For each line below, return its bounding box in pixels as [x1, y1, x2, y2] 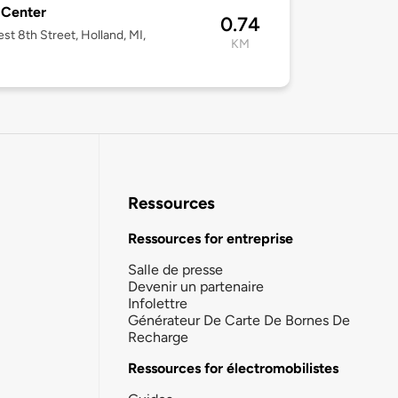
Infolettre [128, 294, 187, 312]
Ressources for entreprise [128, 229, 293, 247]
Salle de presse [128, 260, 223, 278]
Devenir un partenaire [128, 277, 264, 295]
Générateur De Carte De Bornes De [128, 311, 350, 329]
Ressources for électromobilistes [128, 359, 338, 377]
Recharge [128, 328, 188, 346]
